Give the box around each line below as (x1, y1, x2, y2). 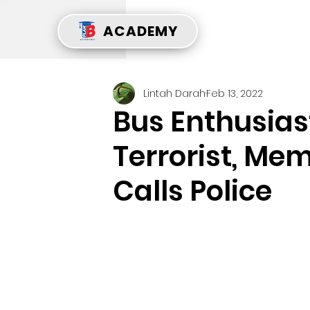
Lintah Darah (143, 86, 206, 100)
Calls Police (113, 172, 272, 210)
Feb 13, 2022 (206, 86, 263, 100)
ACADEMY (102, 21, 178, 41)
